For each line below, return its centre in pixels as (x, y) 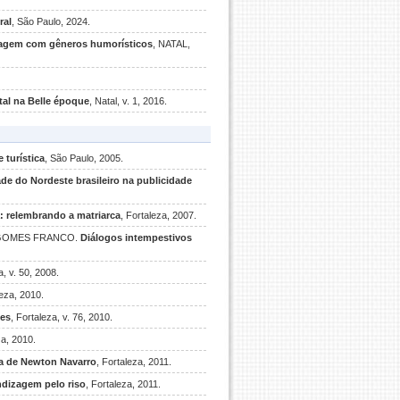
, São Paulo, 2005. (84, 158)
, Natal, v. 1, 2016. (128, 101)
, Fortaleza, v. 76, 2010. (62, 317)
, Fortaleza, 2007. (158, 215)
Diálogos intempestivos (136, 237)
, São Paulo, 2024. (51, 21)
